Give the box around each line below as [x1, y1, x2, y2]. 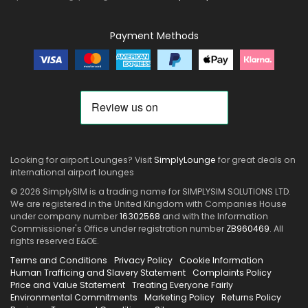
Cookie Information [179, 254, 263, 266]
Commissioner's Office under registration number [10, 222, 226, 234]
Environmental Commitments [10, 291, 137, 303]
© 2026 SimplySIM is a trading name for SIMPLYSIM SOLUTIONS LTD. [10, 185, 291, 197]
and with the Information [160, 210, 268, 222]
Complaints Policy [192, 266, 272, 278]
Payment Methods [109, 28, 199, 43]
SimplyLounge [154, 153, 216, 166]
